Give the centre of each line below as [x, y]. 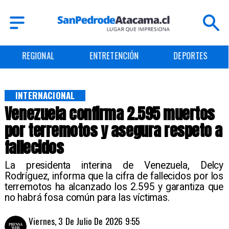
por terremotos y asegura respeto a [113, 131]
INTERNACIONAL [45, 95]
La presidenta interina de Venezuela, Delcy [114, 165]
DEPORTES [114, 56]
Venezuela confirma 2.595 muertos [109, 114]
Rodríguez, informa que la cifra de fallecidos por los [114, 176]
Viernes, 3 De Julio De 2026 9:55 [84, 221]
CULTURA [190, 56]
